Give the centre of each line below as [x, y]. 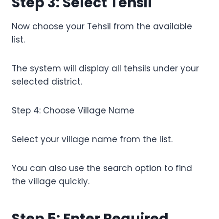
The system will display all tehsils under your [105, 69]
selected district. [47, 82]
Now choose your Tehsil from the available [102, 27]
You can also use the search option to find [102, 168]
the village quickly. [51, 182]
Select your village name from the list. [92, 140]
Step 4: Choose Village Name [73, 111]
